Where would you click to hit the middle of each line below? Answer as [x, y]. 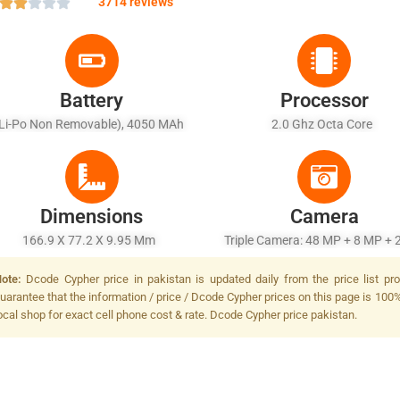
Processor [324, 100]
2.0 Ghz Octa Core [324, 124]
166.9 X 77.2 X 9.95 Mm [92, 240]
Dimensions [92, 217]
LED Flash [325, 260]
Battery [92, 100]
